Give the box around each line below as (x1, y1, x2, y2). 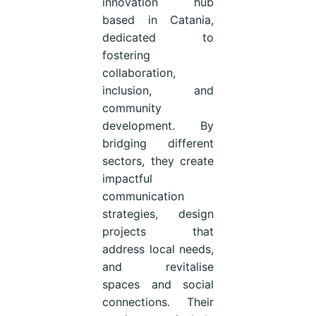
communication (102, 188, 184, 203)
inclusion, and (102, 83, 214, 97)
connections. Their (102, 294, 214, 309)
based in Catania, (102, 12, 214, 27)
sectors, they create (102, 153, 214, 168)
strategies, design (102, 206, 214, 221)
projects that (102, 224, 214, 238)
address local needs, (102, 241, 214, 256)
